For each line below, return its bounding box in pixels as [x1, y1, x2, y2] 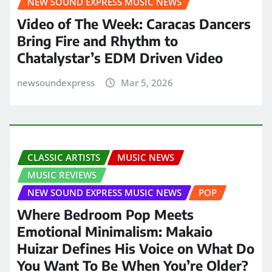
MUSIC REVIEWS [27, 168, 97, 181]
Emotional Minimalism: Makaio [17, 223, 212, 240]
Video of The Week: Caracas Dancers [17, 15, 251, 33]
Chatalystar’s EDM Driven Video [17, 49, 223, 67]
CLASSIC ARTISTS [27, 151, 100, 163]
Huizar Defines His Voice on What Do [17, 240, 254, 257]
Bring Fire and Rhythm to [17, 32, 178, 50]
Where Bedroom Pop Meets [17, 206, 194, 223]
